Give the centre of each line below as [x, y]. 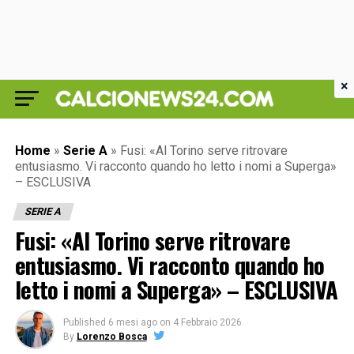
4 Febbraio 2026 [207, 322]
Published [84, 322]
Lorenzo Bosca [111, 337]
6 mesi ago [132, 322]
